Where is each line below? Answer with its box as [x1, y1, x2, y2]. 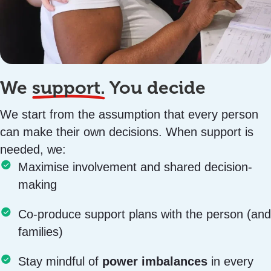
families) [18, 225, 63, 238]
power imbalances [102, 255, 207, 268]
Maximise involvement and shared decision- [18, 160, 252, 174]
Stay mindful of [18, 255, 102, 268]
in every [207, 255, 253, 268]
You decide [105, 77, 206, 98]
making [18, 178, 57, 191]
